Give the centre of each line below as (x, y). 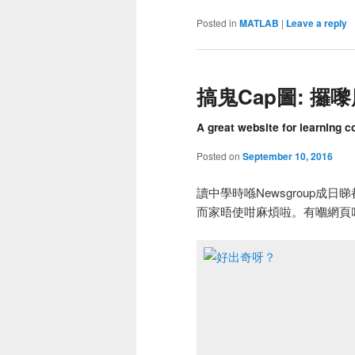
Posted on (219, 156)
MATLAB (259, 23)
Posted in (217, 22)
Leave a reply (317, 23)
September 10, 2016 (288, 157)
